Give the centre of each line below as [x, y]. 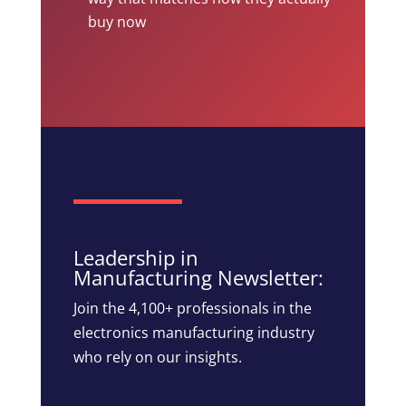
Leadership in [135, 257]
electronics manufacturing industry [193, 332]
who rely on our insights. [157, 357]
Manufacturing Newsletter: [198, 277]
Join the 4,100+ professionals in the [192, 308]
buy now [116, 21]
